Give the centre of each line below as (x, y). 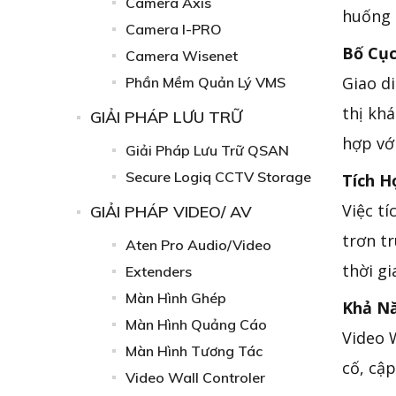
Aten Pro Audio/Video (198, 245)
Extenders (159, 271)
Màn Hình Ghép (176, 298)
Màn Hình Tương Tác (194, 351)
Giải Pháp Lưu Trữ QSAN (207, 150)
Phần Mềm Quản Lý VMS (206, 82)
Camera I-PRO (174, 29)
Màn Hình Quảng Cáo (196, 324)
